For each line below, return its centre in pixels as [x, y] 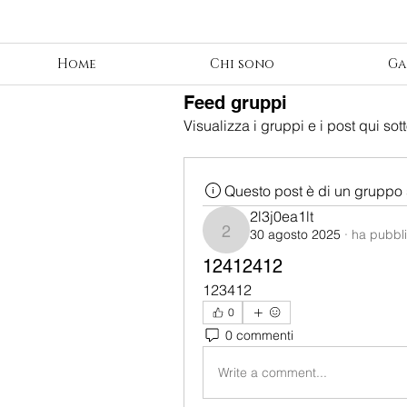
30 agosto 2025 [295, 234]
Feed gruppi [235, 103]
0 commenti [259, 335]
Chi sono [242, 64]
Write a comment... [273, 372]
